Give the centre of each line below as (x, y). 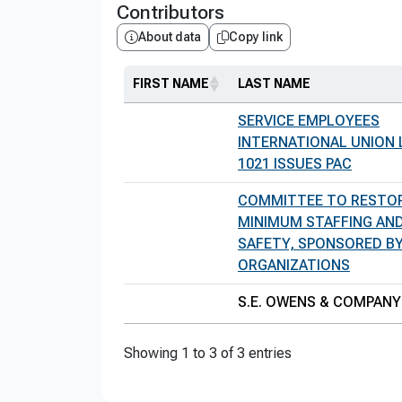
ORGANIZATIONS (294, 265)
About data (170, 37)
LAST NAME (274, 83)
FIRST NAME (171, 83)
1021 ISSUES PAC (295, 164)
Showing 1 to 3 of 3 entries (208, 353)
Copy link (256, 37)
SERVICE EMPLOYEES (309, 121)
